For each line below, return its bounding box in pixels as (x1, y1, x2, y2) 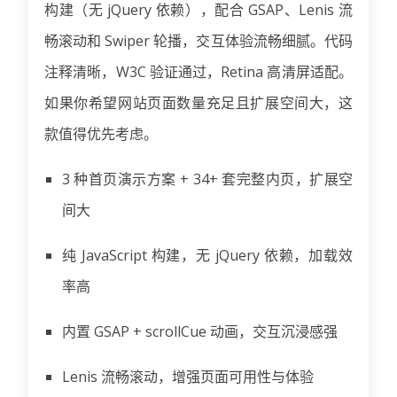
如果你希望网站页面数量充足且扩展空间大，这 (44, 92, 353, 113)
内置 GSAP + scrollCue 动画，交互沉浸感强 (62, 321, 338, 341)
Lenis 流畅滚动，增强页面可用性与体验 (62, 366, 314, 386)
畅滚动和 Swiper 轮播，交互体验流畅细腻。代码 (44, 30, 353, 51)
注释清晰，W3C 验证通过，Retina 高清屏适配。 (44, 61, 353, 82)
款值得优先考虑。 (44, 123, 158, 144)
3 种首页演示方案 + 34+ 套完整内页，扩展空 (62, 168, 353, 189)
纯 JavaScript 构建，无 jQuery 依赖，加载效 (62, 245, 353, 265)
